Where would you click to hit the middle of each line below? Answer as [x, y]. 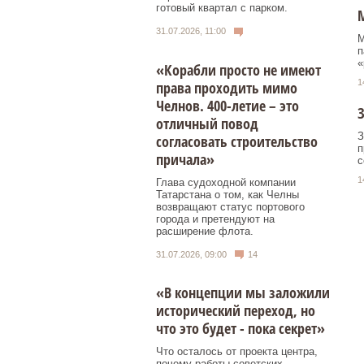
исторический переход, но [236, 311]
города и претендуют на [215, 219]
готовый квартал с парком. [222, 8]
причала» [185, 159]
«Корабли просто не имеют [238, 69]
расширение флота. [205, 231]
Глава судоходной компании [226, 182]
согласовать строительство [237, 141]
